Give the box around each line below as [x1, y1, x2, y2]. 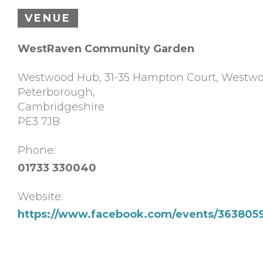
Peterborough [18, 85, 93, 99]
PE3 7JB [18, 114, 60, 128]
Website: [18, 190, 63, 203]
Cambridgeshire [18, 100, 104, 113]
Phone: [18, 143, 55, 157]
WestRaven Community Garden [18, 42, 194, 55]
